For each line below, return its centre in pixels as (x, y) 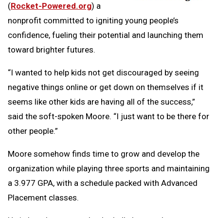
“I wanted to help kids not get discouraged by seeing (103, 72)
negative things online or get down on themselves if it (106, 87)
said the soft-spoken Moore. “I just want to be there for (109, 116)
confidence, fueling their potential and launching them (106, 35)
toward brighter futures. (52, 49)
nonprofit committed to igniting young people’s (93, 20)
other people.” (33, 131)
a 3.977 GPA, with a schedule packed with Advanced (103, 183)
